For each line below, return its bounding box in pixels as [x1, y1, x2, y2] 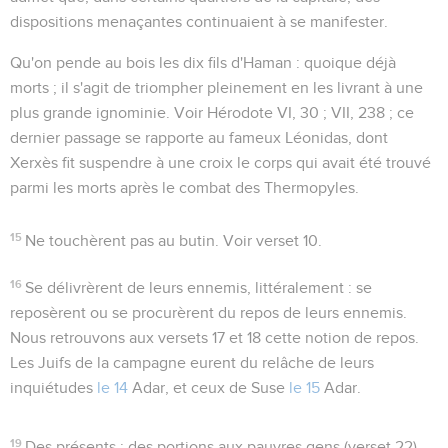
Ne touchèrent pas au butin [25, 232, 216, 249]
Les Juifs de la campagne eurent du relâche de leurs [10, 354, 374, 371]
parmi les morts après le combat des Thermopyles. [10, 179, 359, 196]
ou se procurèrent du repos [86, 304, 283, 321]
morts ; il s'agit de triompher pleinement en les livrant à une [10, 79, 423, 96]
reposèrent [10, 304, 86, 321]
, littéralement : [247, 279, 357, 296]
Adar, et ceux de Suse [128, 379, 289, 396]
